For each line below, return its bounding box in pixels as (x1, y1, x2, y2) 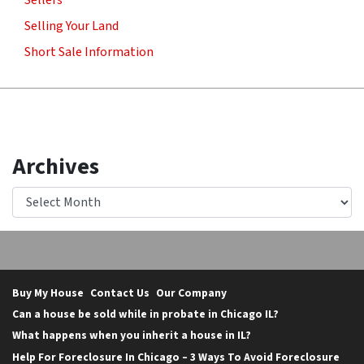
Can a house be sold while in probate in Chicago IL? (12, 306, 279, 323)
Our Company (156, 284, 227, 301)
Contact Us (90, 284, 149, 301)
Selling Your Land (24, 17, 119, 36)
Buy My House (12, 284, 84, 301)
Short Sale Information (24, 43, 154, 62)
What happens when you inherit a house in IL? (12, 327, 251, 344)
